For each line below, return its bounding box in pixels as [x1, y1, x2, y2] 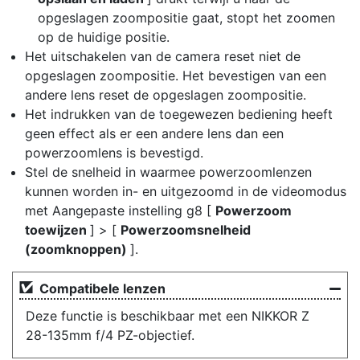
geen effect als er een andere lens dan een [25, 125, 284, 141]
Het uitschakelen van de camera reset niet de [25, 48, 301, 64]
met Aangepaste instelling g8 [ [25, 202, 215, 219]
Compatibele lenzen [39, 280, 166, 297]
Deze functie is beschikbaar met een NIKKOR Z [26, 308, 309, 324]
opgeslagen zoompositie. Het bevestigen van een [25, 67, 326, 84]
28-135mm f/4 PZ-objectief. [26, 327, 194, 343]
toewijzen [25, 222, 90, 238]
